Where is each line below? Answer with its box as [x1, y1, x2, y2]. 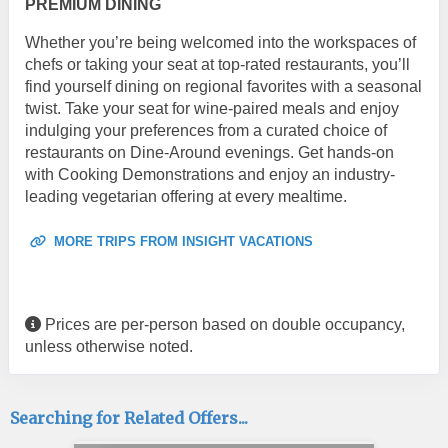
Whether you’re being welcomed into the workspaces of [25, 33, 416, 51]
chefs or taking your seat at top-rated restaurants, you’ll [25, 55, 410, 73]
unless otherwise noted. [25, 337, 193, 355]
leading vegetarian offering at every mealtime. [25, 187, 347, 205]
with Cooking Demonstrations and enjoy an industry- [25, 165, 395, 183]
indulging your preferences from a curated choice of [25, 121, 387, 139]
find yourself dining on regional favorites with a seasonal [25, 77, 422, 95]
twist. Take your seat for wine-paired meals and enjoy [25, 99, 399, 117]
